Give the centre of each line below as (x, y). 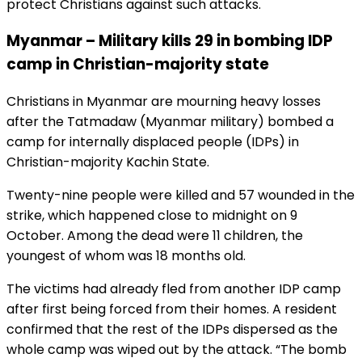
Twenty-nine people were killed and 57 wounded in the (181, 195)
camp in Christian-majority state (138, 65)
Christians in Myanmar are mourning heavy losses (164, 101)
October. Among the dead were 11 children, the (155, 236)
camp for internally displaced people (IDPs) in (153, 142)
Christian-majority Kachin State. (108, 162)
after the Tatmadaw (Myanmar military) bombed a (170, 122)
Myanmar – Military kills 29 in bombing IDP (170, 41)
